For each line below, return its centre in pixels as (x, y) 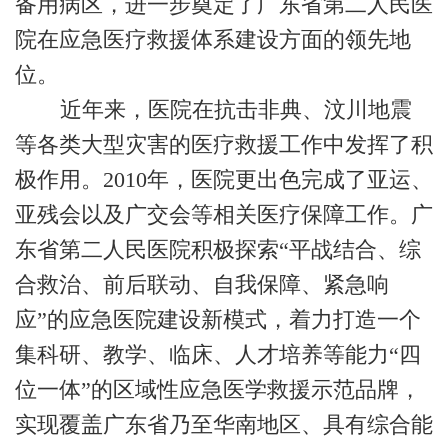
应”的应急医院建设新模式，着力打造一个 (218, 320)
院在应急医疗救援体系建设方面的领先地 (213, 40)
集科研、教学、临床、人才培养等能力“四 (218, 355)
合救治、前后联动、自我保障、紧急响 (202, 285)
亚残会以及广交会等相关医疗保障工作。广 (224, 215)
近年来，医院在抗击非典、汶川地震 (235, 110)
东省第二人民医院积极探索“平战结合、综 (218, 250)
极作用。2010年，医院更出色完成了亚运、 (224, 180)
